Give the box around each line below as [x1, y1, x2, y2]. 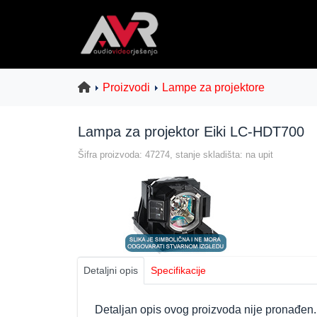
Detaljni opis [83, 265, 138, 276]
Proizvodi [102, 81, 150, 93]
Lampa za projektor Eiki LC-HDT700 [78, 124, 304, 139]
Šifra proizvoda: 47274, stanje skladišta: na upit [78, 149, 273, 160]
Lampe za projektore [161, 81, 265, 93]
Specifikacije [151, 265, 206, 276]
